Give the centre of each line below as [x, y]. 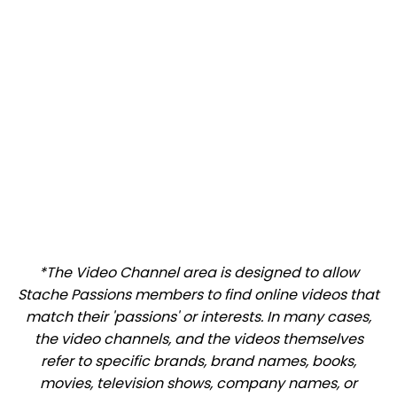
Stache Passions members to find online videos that [198, 294]
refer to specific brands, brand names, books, [198, 361]
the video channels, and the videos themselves [198, 339]
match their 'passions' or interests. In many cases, [198, 316]
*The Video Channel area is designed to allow [198, 272]
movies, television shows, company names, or [198, 383]
